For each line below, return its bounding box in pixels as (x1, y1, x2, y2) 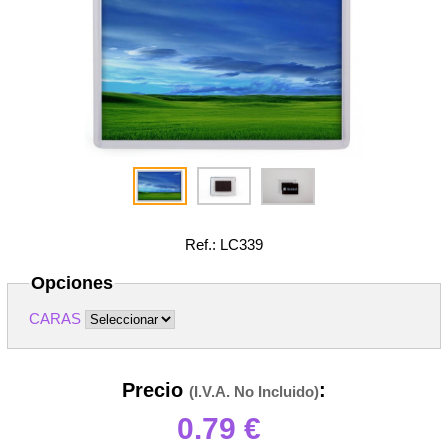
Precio (122, 378, 189, 401)
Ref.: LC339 (185, 236, 263, 254)
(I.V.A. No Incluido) (189, 382, 319, 400)
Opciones (31, 273, 114, 294)
